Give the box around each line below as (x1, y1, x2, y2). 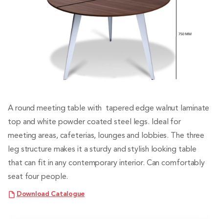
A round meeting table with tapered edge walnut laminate (8, 105, 210, 113)
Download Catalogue (17, 191, 85, 198)
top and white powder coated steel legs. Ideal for (8, 118, 181, 127)
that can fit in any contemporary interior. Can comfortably (8, 159, 205, 168)
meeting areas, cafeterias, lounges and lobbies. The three (8, 132, 205, 140)
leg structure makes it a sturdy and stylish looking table (8, 146, 197, 154)
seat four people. (8, 173, 68, 181)
